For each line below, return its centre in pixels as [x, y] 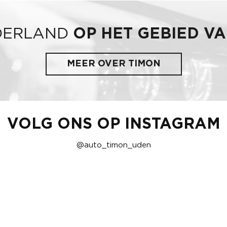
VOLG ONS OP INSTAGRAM [113, 124]
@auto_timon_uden [113, 145]
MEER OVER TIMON [113, 64]
